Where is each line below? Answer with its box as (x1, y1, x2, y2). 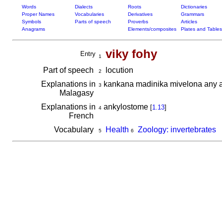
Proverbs (127, 19, 148, 24)
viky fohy (105, 47, 157, 60)
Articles (180, 19, 197, 24)
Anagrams (21, 26, 45, 32)
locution (101, 66, 133, 74)
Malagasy (59, 89, 96, 97)
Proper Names (21, 11, 55, 17)
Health (105, 125, 129, 134)
